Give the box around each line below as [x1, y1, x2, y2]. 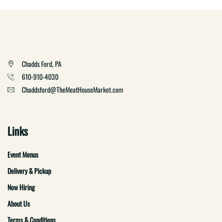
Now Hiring [7, 182, 35, 192]
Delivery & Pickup [7, 166, 51, 176]
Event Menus [7, 149, 38, 160]
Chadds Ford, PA [22, 58, 61, 69]
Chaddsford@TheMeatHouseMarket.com [22, 84, 123, 95]
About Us [7, 198, 30, 209]
